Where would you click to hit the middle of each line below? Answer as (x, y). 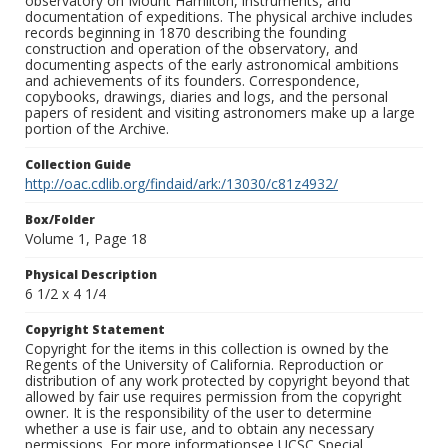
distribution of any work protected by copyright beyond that (217, 381)
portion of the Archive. (97, 129)
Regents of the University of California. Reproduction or (204, 365)
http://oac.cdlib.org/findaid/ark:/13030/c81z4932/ (181, 184)
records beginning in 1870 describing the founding (185, 33)
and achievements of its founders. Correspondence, (192, 81)
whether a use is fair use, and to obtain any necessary (199, 429)
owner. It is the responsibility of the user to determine (198, 413)
